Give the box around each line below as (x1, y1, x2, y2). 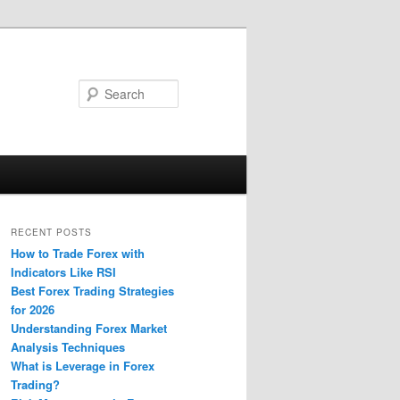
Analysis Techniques (11, 338, 125, 356)
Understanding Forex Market (11, 320, 167, 337)
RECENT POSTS (11, 226, 92, 239)
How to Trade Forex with (11, 245, 145, 262)
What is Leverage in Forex (11, 357, 154, 375)
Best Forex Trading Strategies (11, 282, 174, 300)
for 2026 (11, 301, 54, 319)
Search (179, 80, 221, 99)
